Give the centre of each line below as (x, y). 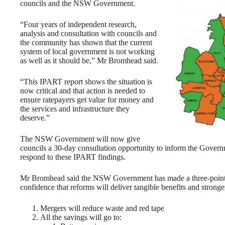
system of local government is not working (87, 51)
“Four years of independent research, (78, 24)
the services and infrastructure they (75, 108)
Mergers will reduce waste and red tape (102, 208)
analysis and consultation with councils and (88, 33)
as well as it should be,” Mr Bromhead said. (89, 60)
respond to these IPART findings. (73, 157)
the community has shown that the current (86, 42)
